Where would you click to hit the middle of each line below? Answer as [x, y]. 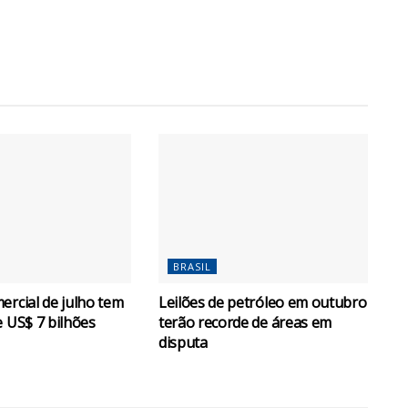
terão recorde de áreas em [245, 323]
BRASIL [192, 267]
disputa [183, 343]
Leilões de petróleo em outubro [262, 303]
